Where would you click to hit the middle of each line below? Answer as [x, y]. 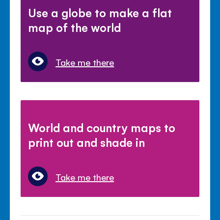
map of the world [75, 27]
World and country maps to [102, 127]
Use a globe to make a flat [100, 13]
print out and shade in [87, 142]
